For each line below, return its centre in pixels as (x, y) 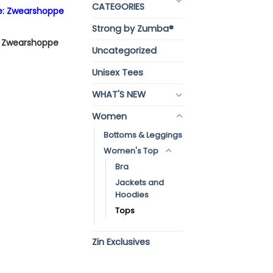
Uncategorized (124, 50)
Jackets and (140, 182)
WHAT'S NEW (119, 94)
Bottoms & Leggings (143, 135)
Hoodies (132, 194)
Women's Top (131, 151)
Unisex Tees (118, 72)
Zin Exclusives (121, 242)
